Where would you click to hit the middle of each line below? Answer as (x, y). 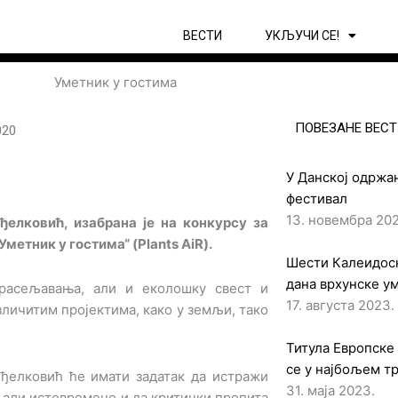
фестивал (316, 198)
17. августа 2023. (340, 305)
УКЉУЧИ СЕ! (302, 36)
